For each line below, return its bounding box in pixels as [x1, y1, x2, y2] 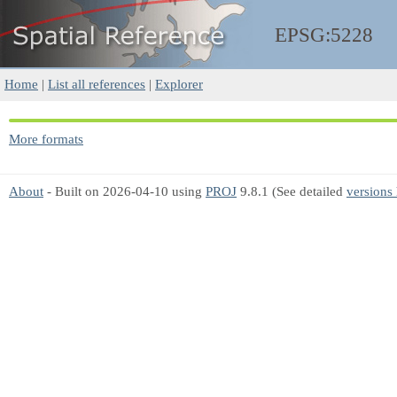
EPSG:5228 [275, 24, 373, 46]
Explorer [155, 76, 203, 91]
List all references [48, 76, 145, 91]
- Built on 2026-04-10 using [43, 183, 206, 198]
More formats [9, 131, 83, 146]
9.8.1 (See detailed [237, 183, 346, 198]
